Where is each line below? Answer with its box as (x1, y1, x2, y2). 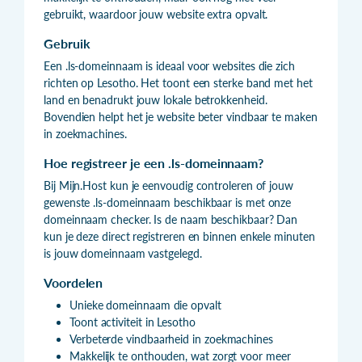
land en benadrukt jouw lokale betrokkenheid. (44, 92, 267, 107)
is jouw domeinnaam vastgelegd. (44, 246, 202, 260)
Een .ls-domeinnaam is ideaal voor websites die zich (44, 58, 295, 73)
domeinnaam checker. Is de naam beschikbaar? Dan (44, 212, 298, 226)
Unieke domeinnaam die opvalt (69, 297, 221, 312)
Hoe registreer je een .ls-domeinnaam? (44, 154, 264, 170)
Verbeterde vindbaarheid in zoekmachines (69, 331, 273, 346)
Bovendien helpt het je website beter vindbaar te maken (44, 109, 318, 124)
